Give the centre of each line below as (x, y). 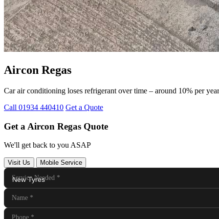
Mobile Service (61, 163)
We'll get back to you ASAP (47, 145)
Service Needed (34, 178)
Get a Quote (84, 107)
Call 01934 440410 (34, 107)
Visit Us (19, 163)
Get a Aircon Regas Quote (56, 126)
